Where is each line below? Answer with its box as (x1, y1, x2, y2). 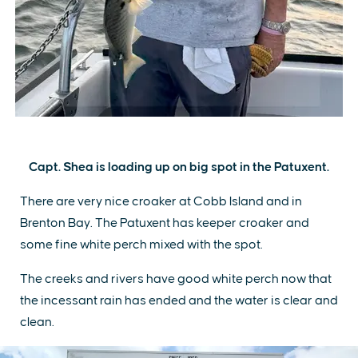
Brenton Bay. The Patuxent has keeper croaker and (20, 217, 309, 229)
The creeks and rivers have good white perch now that (20, 272, 332, 285)
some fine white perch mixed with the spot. (20, 238, 263, 251)
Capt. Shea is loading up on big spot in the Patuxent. (29, 161, 329, 173)
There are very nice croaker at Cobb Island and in (20, 195, 302, 208)
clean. (20, 316, 57, 328)
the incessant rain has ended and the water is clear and (20, 294, 338, 307)
